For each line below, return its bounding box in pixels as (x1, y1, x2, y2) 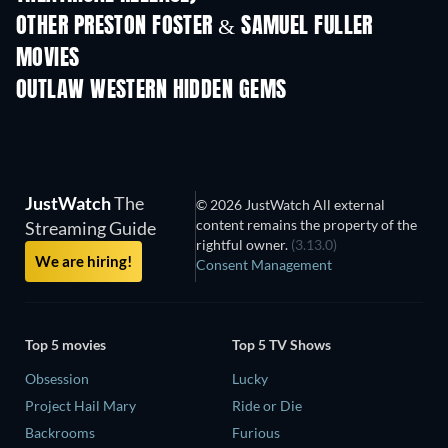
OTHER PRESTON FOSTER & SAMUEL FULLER (16, 16, 373, 39)
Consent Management (196, 256, 333, 274)
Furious (232, 423, 280, 441)
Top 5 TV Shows (232, 335, 331, 353)
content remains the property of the (196, 216, 418, 234)
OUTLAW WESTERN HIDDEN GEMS (16, 80, 287, 103)
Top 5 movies (25, 335, 106, 353)
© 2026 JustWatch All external (196, 196, 386, 214)
